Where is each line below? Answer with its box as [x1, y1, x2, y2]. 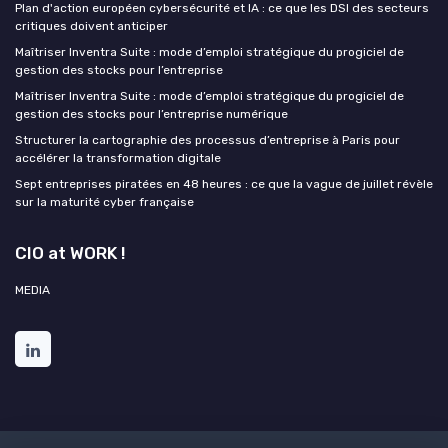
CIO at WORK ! [15, 243, 126, 264]
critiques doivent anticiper [15, 19, 168, 34]
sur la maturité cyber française [15, 195, 194, 210]
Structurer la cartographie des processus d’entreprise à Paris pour [15, 133, 400, 148]
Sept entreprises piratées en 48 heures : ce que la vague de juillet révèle [15, 177, 433, 192]
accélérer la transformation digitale [15, 151, 221, 166]
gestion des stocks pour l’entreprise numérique [15, 107, 288, 122]
